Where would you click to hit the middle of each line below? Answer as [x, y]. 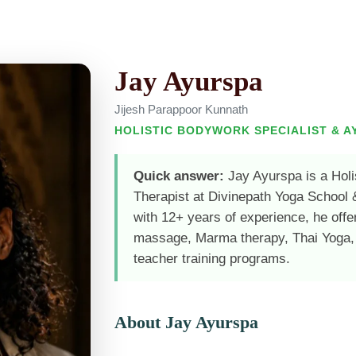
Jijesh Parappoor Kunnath [181, 109]
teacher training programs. [212, 259]
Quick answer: [179, 176]
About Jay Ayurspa [186, 323]
